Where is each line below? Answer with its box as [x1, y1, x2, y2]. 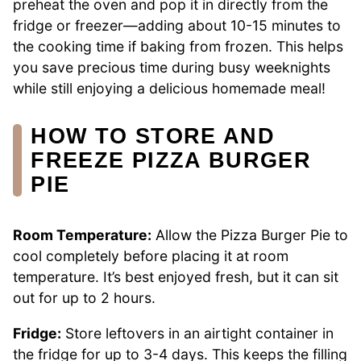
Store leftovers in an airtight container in [61, 324, 334, 342]
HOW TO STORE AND [31, 122, 276, 148]
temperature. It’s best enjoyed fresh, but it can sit [13, 268, 338, 286]
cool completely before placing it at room [13, 247, 288, 265]
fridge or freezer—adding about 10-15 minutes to [13, 16, 341, 34]
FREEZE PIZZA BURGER [31, 147, 312, 172]
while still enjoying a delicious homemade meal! [13, 79, 326, 97]
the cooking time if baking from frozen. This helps [13, 37, 343, 55]
